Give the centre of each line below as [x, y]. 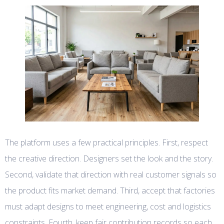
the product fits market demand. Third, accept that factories [110, 191]
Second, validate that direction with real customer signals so [111, 175]
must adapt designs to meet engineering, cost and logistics [108, 207]
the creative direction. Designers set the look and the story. [109, 159]
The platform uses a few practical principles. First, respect [106, 143]
